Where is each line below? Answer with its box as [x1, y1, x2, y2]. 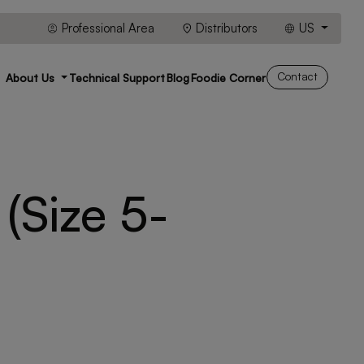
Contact [276, 68, 318, 83]
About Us [6, 70, 58, 84]
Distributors [193, 20, 258, 36]
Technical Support [68, 70, 165, 84]
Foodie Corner [190, 70, 266, 84]
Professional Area [58, 20, 154, 36]
